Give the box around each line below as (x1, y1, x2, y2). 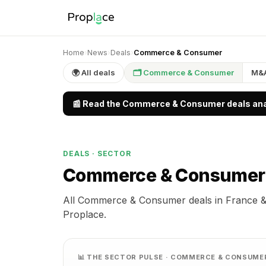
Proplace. (63, 208, 106, 220)
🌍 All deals (72, 68, 115, 77)
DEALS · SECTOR (63, 149, 131, 158)
